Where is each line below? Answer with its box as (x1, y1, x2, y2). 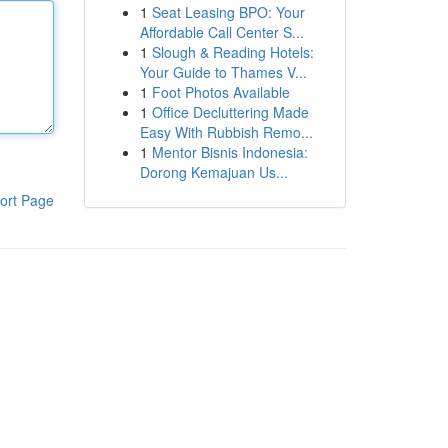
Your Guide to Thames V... (139, 62, 307, 82)
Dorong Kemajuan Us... (139, 162, 288, 182)
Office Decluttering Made (151, 102, 309, 122)
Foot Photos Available (151, 82, 290, 102)
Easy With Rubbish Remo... (139, 122, 313, 142)
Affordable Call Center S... (139, 22, 304, 42)
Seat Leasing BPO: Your (151, 2, 305, 22)
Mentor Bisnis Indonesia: (151, 142, 308, 162)
